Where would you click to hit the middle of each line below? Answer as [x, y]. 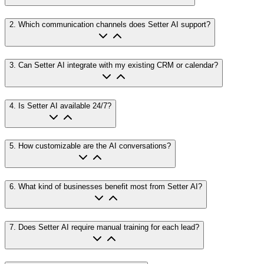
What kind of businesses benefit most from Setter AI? [110, 187]
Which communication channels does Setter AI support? [114, 25]
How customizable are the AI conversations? [95, 146]
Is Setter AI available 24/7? [65, 105]
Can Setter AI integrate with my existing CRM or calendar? [118, 65]
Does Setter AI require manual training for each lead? [109, 227]
